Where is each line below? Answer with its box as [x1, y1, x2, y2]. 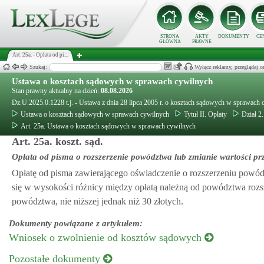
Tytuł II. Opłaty [184, 110, 227, 118]
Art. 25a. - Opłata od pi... [12, 52, 68, 58]
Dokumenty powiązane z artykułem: [9, 219, 143, 228]
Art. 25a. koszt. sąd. [12, 136, 103, 147]
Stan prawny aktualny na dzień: [12, 87, 101, 95]
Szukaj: [29, 64, 49, 70]
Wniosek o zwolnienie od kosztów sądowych [9, 232, 204, 243]
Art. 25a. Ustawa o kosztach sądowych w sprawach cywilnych [21, 122, 196, 130]
